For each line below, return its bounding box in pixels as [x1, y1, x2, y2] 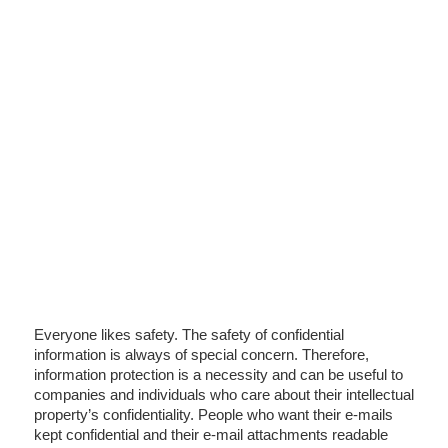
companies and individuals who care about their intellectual [34, 386, 414, 403]
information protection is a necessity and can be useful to [34, 366, 403, 383]
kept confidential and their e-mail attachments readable [34, 426, 388, 443]
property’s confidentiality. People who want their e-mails [34, 406, 393, 423]
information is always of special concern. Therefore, [34, 346, 369, 363]
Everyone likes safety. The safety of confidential [34, 326, 344, 343]
